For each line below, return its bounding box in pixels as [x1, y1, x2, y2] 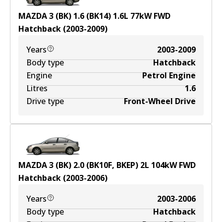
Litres [26, 83, 48, 94]
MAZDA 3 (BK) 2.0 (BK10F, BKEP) [18, 160, 138, 170]
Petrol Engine [142, 70, 196, 81]
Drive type [26, 96, 64, 107]
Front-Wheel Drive [124, 96, 196, 107]
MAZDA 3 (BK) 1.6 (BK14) [18, 10, 111, 21]
